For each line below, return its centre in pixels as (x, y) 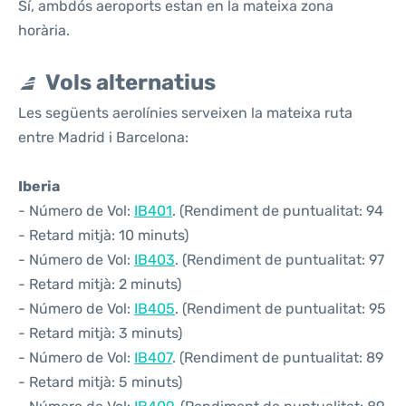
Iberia (39, 186)
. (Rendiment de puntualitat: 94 (278, 211)
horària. (44, 30)
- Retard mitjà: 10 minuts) (103, 235)
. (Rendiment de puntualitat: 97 (280, 260)
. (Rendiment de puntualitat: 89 (278, 358)
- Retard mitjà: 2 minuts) (100, 284)
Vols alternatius (130, 82)
